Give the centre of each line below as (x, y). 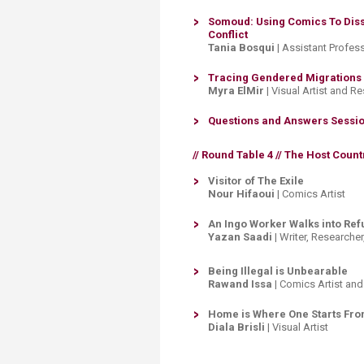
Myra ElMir (236, 91)
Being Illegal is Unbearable (278, 271)
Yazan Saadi (241, 237)
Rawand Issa (240, 284)
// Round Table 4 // (237, 155)
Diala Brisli (236, 327)
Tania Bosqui (241, 48)
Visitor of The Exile (256, 181)
